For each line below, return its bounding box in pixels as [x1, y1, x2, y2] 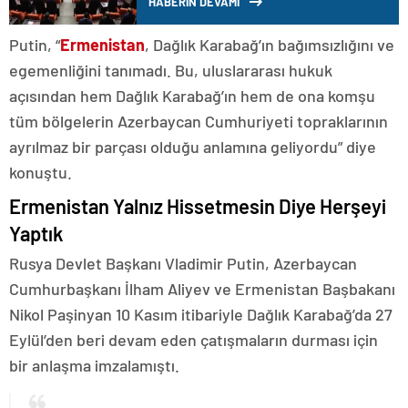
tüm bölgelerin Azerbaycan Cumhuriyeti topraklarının [9, 111, 388, 132]
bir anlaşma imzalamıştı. [9, 355, 179, 376]
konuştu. [9, 162, 72, 183]
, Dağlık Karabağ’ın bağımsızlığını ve [145, 35, 394, 56]
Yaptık [9, 221, 63, 246]
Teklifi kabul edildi [148, 6, 294, 29]
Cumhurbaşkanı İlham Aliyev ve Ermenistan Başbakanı [9, 279, 395, 300]
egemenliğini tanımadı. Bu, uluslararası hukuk [9, 60, 332, 81]
